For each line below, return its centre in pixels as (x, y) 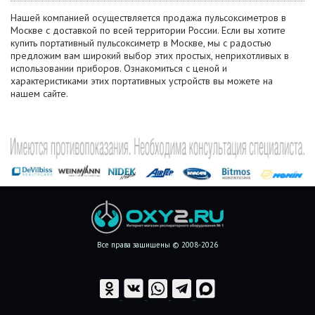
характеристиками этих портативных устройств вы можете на (142, 81)
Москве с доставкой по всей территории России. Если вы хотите (148, 30)
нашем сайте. (39, 93)
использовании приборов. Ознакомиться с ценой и (119, 68)
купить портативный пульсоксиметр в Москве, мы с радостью (141, 43)
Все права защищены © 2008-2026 (157, 245)
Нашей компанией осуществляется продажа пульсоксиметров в (148, 17)
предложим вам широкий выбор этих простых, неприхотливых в (150, 55)
